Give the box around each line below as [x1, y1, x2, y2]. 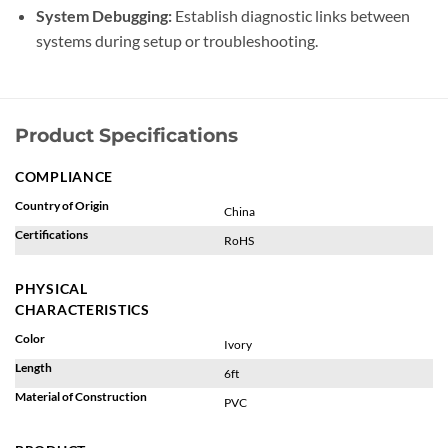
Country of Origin [15, 198, 109, 213]
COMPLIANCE [15, 168, 114, 186]
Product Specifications [15, 122, 238, 147]
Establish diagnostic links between [171, 5, 410, 25]
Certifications [15, 227, 88, 242]
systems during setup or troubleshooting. [35, 30, 318, 50]
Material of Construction [15, 389, 147, 404]
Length [15, 360, 52, 375]
